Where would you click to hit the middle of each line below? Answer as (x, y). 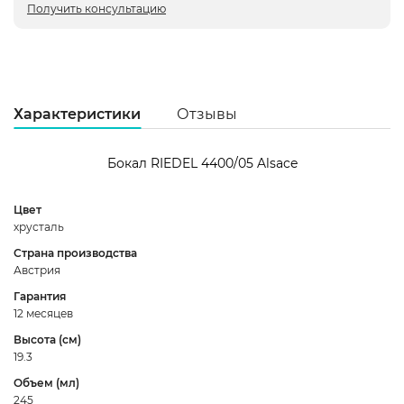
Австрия (37, 270)
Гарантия (40, 296)
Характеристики (77, 114)
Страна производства (75, 252)
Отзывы (207, 114)
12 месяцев (43, 313)
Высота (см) (47, 339)
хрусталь (39, 226)
